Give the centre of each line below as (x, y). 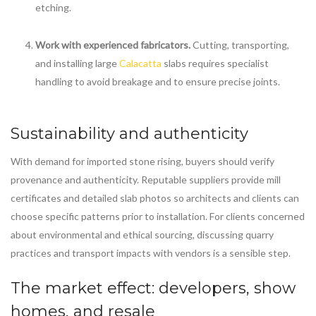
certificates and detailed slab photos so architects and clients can (155, 198)
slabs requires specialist (215, 63)
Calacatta (140, 63)
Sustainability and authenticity (129, 134)
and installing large (77, 63)
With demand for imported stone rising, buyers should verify (142, 162)
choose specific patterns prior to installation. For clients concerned (158, 217)
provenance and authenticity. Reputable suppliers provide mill (146, 180)
